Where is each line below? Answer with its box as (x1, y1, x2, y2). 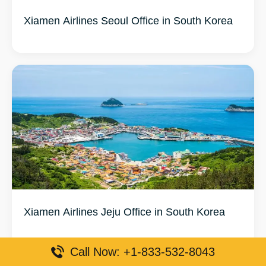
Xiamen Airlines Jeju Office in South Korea (24, 205, 225, 218)
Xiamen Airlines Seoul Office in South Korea (24, 14, 233, 27)
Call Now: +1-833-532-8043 (70, 245, 215, 258)
